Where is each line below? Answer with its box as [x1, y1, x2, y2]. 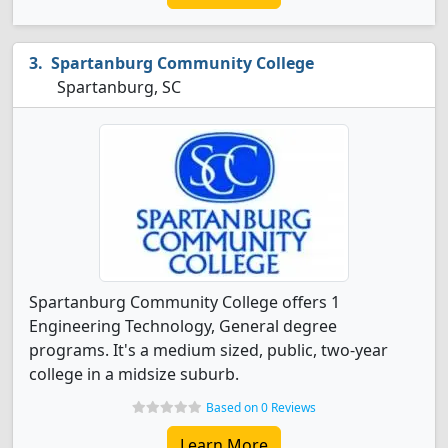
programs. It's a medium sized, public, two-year [29, 339, 388, 361]
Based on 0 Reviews [206, 399, 316, 416]
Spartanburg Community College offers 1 [29, 291, 340, 313]
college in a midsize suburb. [29, 363, 239, 385]
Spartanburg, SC [53, 76, 181, 98]
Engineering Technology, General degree [29, 315, 337, 337]
